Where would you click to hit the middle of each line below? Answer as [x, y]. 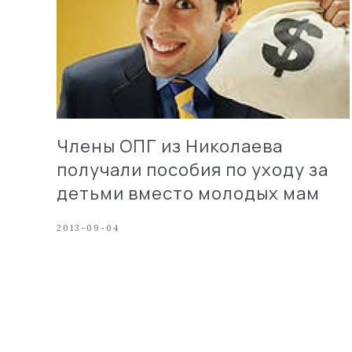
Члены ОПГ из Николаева [170, 146]
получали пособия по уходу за [192, 169]
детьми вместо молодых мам [188, 193]
